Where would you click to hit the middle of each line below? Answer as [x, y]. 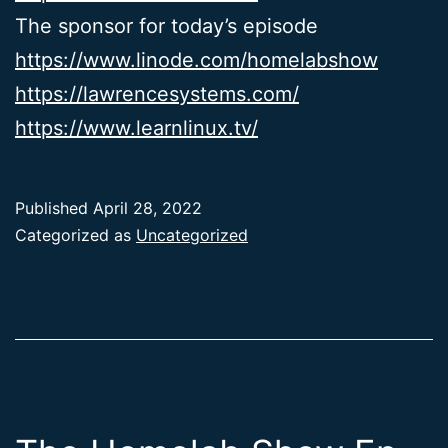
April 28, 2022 [147, 207]
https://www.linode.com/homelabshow [196, 59]
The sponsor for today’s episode [166, 25]
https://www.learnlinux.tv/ [136, 127]
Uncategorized [192, 234]
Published [54, 207]
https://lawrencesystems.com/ [157, 93]
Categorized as [75, 234]
